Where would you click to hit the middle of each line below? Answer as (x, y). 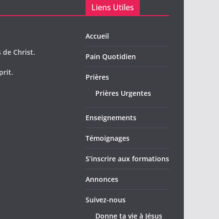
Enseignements (111, 118)
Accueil (97, 36)
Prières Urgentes (123, 93)
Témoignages (108, 138)
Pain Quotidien (111, 57)
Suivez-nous (106, 200)
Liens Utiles (113, 8)
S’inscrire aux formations (127, 159)
